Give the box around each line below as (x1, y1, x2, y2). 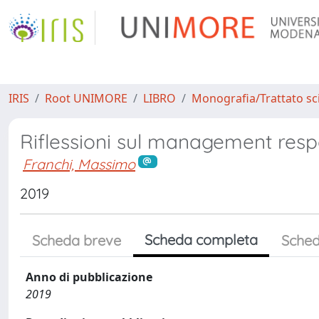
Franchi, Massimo (23, 155, 135, 173)
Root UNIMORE (45, 90, 127, 106)
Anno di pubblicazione (26, 268, 152, 285)
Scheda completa (145, 230, 258, 249)
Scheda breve (32, 231, 121, 249)
